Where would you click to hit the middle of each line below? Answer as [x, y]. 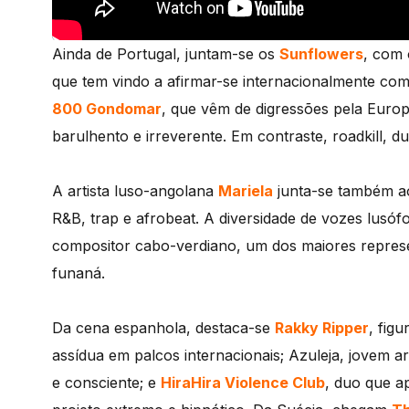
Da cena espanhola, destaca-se [163, 328]
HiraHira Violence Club [243, 383]
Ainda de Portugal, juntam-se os [166, 54]
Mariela [246, 191]
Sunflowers [321, 54]
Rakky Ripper [322, 328]
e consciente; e [106, 383]
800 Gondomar [107, 109]
